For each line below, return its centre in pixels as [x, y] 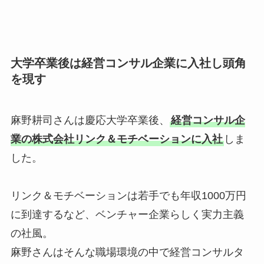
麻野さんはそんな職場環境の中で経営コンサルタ [127, 252]
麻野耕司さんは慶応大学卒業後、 [90, 120]
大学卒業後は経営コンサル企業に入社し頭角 [128, 63]
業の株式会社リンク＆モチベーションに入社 [116, 139]
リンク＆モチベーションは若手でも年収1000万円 [128, 195]
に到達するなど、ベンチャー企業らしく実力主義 [127, 214]
